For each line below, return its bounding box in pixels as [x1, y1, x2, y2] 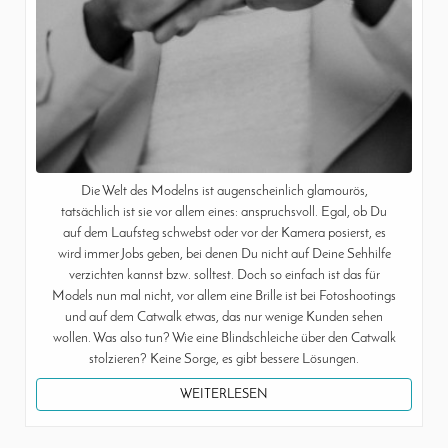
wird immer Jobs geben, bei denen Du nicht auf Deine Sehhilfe [57, 247, 391, 263]
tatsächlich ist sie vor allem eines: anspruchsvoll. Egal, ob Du [61, 205, 387, 221]
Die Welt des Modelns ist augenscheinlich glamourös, [80, 184, 368, 200]
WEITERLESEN [180, 388, 268, 402]
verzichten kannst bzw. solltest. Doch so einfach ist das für [68, 268, 380, 284]
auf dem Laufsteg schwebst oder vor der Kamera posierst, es [62, 226, 386, 242]
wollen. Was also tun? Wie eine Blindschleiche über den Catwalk [52, 331, 396, 347]
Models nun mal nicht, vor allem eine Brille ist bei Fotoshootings [52, 289, 396, 305]
